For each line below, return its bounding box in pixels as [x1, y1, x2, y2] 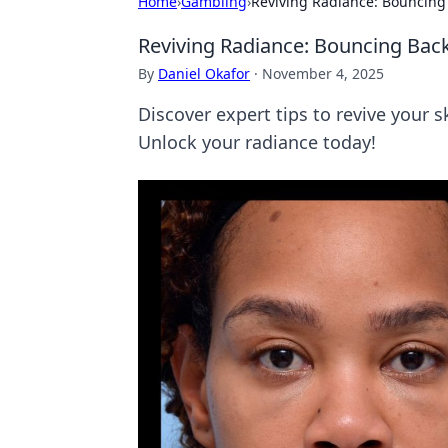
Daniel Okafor [158, 64, 250, 83]
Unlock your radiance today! [138, 130, 376, 154]
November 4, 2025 [262, 64, 384, 83]
